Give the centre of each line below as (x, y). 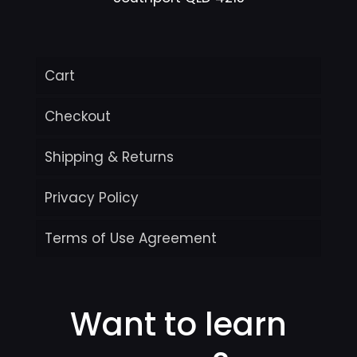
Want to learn (178, 324)
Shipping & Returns (109, 157)
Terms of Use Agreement (131, 238)
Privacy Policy (92, 198)
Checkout (78, 116)
